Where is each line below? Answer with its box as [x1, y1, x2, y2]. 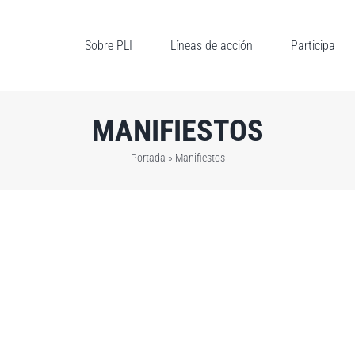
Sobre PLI [85, 37, 132, 53]
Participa [291, 37, 335, 53]
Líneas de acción [170, 37, 253, 53]
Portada [130, 151, 166, 164]
